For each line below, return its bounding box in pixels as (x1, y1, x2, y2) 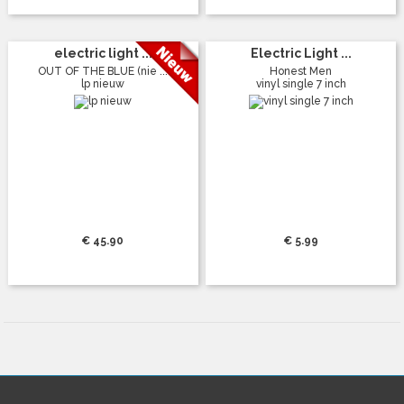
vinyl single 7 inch (255, 77, 346, 90)
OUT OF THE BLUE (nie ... (38, 64, 169, 78)
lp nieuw (81, 77, 125, 90)
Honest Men (270, 64, 333, 78)
